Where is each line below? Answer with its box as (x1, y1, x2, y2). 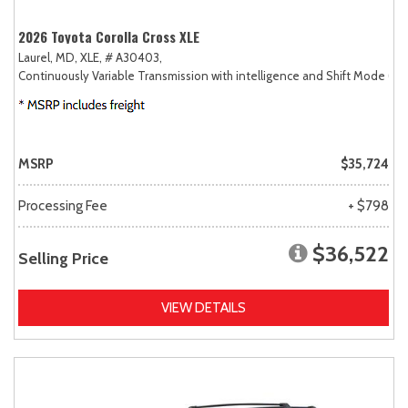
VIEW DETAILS (161, 299, 246, 316)
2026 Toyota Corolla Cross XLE (18, 25, 199, 46)
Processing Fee (18, 197, 107, 214)
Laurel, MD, (18, 49, 77, 65)
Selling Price (18, 248, 108, 269)
